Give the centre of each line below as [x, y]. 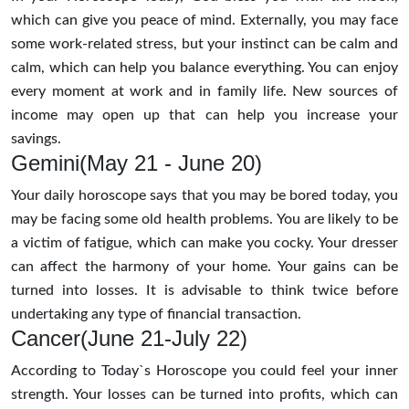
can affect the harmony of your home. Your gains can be [204, 266]
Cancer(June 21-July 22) [129, 338]
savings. [36, 138]
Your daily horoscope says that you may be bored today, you [204, 195]
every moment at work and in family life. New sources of [204, 91]
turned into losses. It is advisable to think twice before [204, 290]
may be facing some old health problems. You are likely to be [204, 219]
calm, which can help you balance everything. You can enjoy [204, 67]
